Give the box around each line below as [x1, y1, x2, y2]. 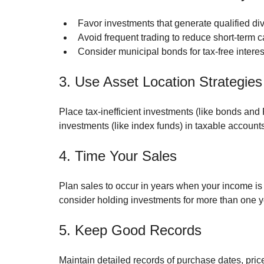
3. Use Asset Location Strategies [59, 74, 262, 90]
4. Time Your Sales [59, 148, 177, 164]
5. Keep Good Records [59, 222, 202, 239]
